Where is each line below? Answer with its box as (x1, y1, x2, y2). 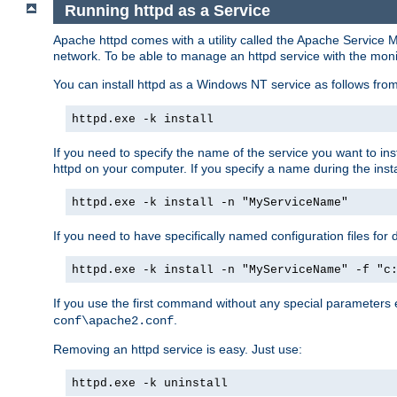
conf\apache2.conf (53, 313, 174, 328)
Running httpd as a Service (64, 2, 275, 20)
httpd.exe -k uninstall (72, 376, 228, 390)
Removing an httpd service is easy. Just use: (53, 341, 302, 356)
